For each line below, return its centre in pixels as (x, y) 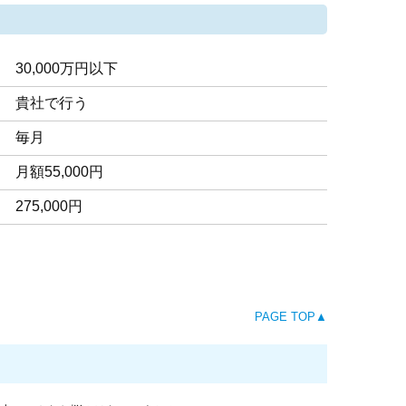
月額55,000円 (59, 172)
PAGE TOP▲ (291, 317)
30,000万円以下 (67, 69)
